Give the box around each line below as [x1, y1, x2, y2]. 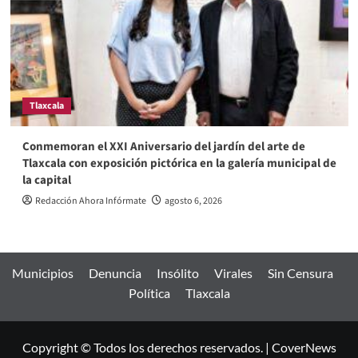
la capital [22, 171, 71, 189]
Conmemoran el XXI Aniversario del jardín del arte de [22, 137, 305, 155]
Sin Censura [268, 265, 333, 280]
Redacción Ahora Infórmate [34, 193, 146, 208]
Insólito [157, 265, 199, 280]
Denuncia [89, 265, 141, 280]
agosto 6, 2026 [164, 193, 222, 208]
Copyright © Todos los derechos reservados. [22, 339, 265, 355]
